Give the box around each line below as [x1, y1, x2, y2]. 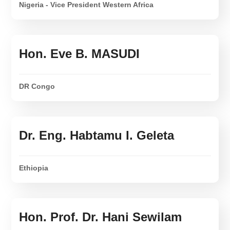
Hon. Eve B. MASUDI [19, 47, 140, 61]
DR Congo [19, 82, 55, 91]
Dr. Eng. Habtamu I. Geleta [19, 128, 175, 143]
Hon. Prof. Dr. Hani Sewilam [19, 210, 182, 224]
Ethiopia [19, 164, 49, 172]
